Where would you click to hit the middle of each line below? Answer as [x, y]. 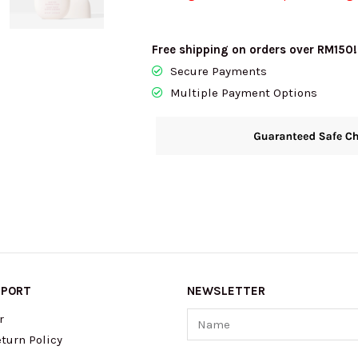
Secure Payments [218, 71]
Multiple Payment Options [243, 92]
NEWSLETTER [226, 291]
